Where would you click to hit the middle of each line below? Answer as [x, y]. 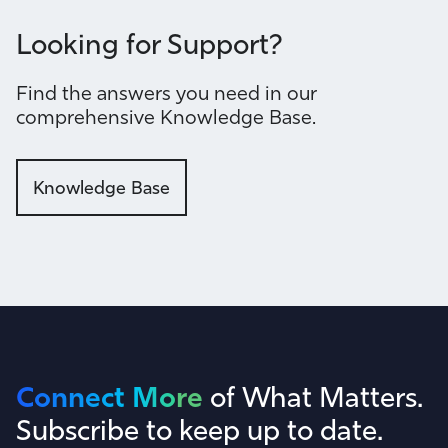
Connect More [109, 397]
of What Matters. [313, 397]
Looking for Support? [149, 44]
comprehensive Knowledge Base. [166, 117]
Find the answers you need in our [166, 93]
